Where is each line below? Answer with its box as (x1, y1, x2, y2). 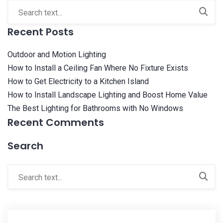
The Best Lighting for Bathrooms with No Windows (7, 104, 183, 113)
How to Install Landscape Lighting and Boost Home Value (7, 90, 208, 100)
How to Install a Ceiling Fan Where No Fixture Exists (7, 63, 188, 73)
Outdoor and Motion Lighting (7, 50, 106, 60)
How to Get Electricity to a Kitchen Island (7, 77, 149, 87)
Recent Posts (7, 25, 74, 39)
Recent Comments (7, 115, 104, 130)
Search (7, 139, 43, 153)
